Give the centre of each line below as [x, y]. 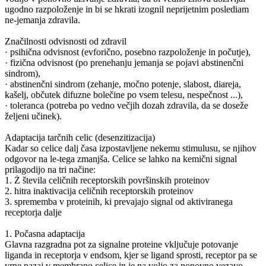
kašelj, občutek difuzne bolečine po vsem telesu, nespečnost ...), [124, 94]
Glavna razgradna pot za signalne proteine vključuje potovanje [121, 244]
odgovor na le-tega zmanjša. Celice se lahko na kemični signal [121, 159]
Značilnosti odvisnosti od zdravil [66, 41]
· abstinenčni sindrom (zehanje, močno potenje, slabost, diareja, [123, 84]
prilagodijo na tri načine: [50, 169]
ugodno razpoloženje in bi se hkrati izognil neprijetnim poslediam [127, 9]
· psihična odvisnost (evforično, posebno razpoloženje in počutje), [128, 52]
